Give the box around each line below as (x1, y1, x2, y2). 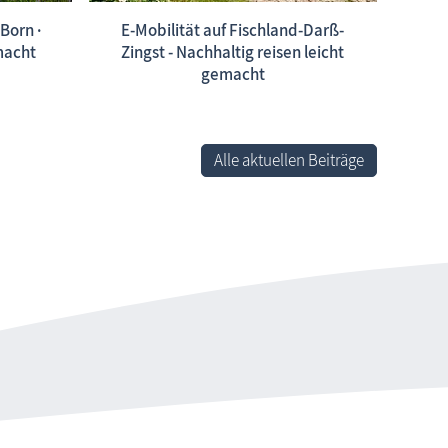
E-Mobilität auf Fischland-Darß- (121, 18, 345, 41)
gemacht (200, 62, 265, 85)
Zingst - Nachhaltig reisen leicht (121, 40, 345, 63)
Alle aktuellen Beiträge (213, 149, 364, 172)
